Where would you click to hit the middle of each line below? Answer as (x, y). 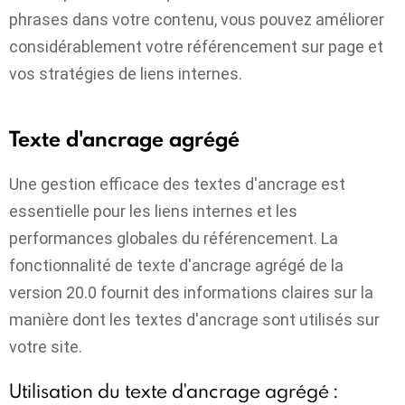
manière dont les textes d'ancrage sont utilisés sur (194, 319)
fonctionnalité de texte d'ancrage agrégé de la (176, 265)
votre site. (46, 346)
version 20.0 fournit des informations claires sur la (191, 292)
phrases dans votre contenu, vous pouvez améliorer (197, 20)
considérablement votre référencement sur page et (196, 47)
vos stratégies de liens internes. (126, 74)
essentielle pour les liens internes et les (153, 211)
